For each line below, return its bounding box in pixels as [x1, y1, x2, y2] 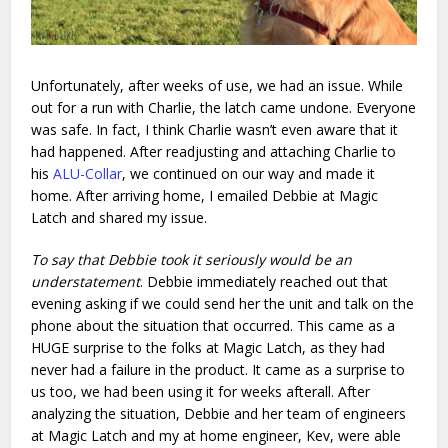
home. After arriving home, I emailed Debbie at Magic [31, 185, 379, 205]
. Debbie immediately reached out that [140, 271, 389, 291]
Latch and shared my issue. [31, 207, 208, 227]
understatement [31, 271, 141, 291]
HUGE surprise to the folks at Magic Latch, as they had [31, 337, 386, 357]
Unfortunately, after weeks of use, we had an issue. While [31, 75, 404, 95]
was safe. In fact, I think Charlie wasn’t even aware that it [31, 119, 399, 139]
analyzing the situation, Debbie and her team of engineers [31, 403, 407, 423]
